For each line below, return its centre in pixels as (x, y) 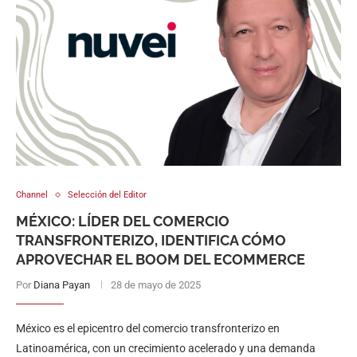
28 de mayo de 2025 (156, 285)
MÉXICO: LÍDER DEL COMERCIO (123, 221)
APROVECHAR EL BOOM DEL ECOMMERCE (161, 259)
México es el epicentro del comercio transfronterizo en (148, 328)
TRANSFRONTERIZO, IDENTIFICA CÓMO (151, 240)
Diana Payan (62, 285)
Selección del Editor (107, 195)
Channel (32, 195)
